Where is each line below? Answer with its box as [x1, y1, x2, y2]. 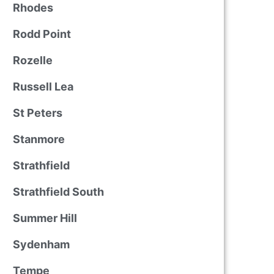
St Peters [12, 106, 62, 119]
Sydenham [12, 238, 70, 251]
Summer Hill [12, 212, 77, 224]
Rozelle [12, 54, 53, 67]
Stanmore [12, 133, 65, 146]
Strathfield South [12, 185, 104, 198]
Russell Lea [12, 80, 73, 93]
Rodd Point [12, 28, 71, 40]
